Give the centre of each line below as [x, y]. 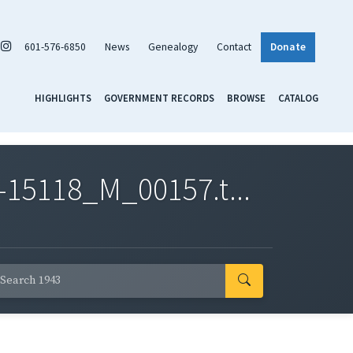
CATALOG [298, 97]
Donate [288, 46]
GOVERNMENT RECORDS [159, 97]
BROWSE [246, 97]
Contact [234, 46]
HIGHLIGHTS [63, 97]
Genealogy [173, 46]
